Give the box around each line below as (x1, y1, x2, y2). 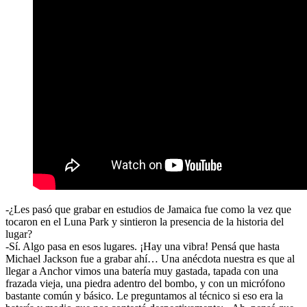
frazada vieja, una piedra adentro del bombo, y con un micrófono (5, 278, 285, 290)
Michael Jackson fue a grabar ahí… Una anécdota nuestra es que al (5, 253, 295, 265)
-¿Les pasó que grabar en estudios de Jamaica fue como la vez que (5, 204, 291, 216)
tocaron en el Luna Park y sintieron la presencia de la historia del (5, 216, 284, 228)
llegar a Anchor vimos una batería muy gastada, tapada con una (5, 265, 278, 278)
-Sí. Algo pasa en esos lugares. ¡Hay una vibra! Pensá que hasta (5, 241, 280, 253)
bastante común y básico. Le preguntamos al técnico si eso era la (5, 290, 283, 302)
